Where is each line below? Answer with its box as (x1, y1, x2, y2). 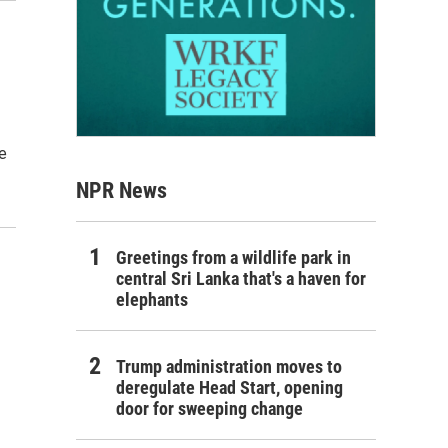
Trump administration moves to (116, 355, 342, 377)
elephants (116, 288, 188, 310)
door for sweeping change (116, 397, 303, 419)
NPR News (76, 177, 167, 203)
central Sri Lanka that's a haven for (116, 267, 366, 289)
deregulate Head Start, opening (116, 376, 343, 398)
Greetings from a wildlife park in (116, 246, 351, 268)
